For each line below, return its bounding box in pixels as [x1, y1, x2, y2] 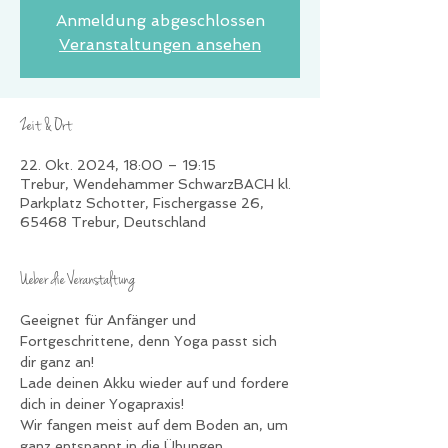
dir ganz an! [20, 354, 95, 370]
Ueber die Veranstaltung [20, 269, 135, 292]
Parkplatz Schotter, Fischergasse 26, [20, 195, 264, 211]
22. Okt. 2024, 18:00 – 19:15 [20, 157, 216, 173]
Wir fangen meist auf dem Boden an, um [20, 417, 292, 433]
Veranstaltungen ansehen [59, 35, 261, 54]
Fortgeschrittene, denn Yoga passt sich [20, 333, 281, 349]
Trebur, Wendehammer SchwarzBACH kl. [20, 176, 291, 192]
